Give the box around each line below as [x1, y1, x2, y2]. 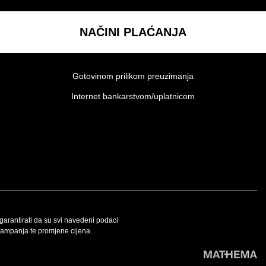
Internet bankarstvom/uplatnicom [71, 91, 195, 101]
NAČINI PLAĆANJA [80, 25, 186, 39]
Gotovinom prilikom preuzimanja [72, 71, 194, 81]
